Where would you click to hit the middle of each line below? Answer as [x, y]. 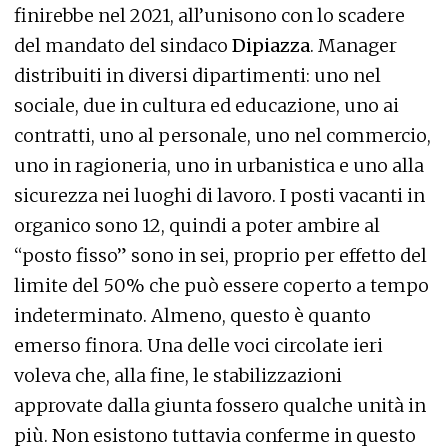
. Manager [353, 45]
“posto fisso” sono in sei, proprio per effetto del [220, 255]
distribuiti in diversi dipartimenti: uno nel [197, 75]
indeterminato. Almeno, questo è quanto [192, 315]
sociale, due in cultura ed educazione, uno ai [206, 105]
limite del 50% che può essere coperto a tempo [221, 285]
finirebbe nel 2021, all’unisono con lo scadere [209, 15]
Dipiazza [271, 45]
